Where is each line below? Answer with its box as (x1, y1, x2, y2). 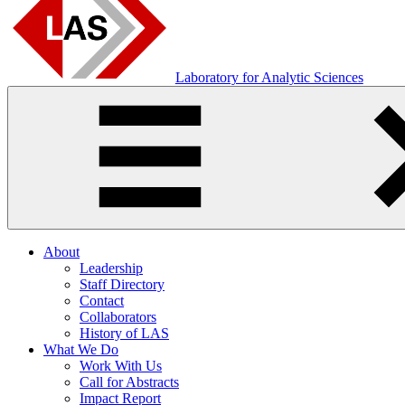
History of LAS (80, 325, 169, 341)
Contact (80, 292, 124, 308)
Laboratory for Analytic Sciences (174, 69, 363, 85)
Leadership (80, 259, 143, 276)
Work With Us (80, 357, 162, 373)
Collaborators (80, 308, 156, 325)
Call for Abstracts (80, 373, 179, 390)
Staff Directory (80, 276, 165, 292)
